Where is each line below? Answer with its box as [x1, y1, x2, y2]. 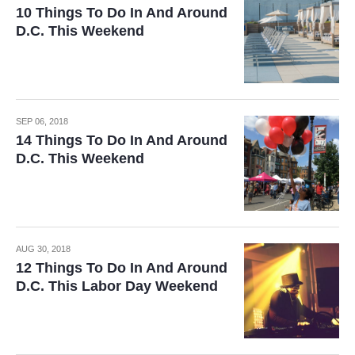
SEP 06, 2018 [16, 116, 68, 126]
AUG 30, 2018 [16, 244, 71, 254]
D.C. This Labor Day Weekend [16, 278, 218, 294]
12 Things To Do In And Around [16, 260, 227, 276]
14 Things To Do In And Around [16, 132, 227, 148]
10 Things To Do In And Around [16, 5, 227, 21]
